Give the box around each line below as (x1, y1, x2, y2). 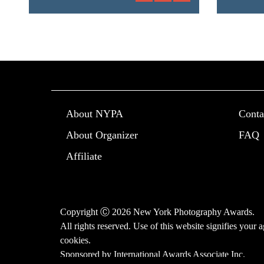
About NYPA (66, 108, 123, 120)
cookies (60, 235, 88, 245)
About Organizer (66, 129, 138, 141)
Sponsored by (60, 249, 114, 259)
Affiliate (66, 150, 102, 162)
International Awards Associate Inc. (114, 249, 245, 259)
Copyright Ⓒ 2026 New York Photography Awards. (60, 207, 255, 217)
